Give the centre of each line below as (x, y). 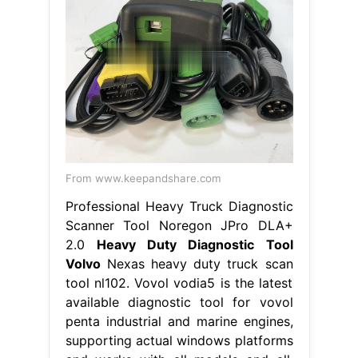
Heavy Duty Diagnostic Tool (195, 244)
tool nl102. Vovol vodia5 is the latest (179, 282)
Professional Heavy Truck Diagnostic (179, 206)
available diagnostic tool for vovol (179, 302)
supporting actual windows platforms (179, 340)
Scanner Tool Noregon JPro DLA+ (179, 225)
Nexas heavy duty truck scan (197, 263)
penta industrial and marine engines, (179, 321)
